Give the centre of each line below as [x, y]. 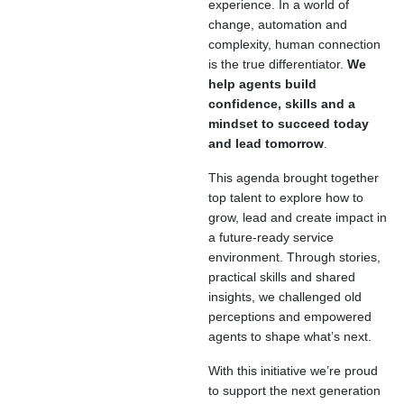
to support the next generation [294, 391]
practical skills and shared [282, 277]
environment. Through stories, [294, 257]
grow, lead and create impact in [298, 218]
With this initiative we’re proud [293, 371]
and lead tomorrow [266, 144]
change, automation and [278, 25]
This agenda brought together [294, 178]
